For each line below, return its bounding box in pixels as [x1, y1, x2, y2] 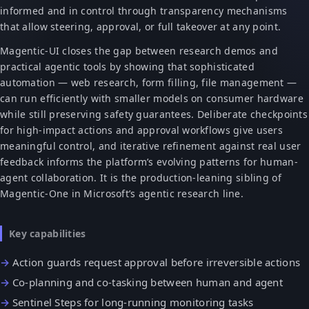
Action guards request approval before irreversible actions [12, 255, 301, 269]
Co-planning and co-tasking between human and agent [12, 275, 283, 289]
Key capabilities [9, 226, 86, 240]
